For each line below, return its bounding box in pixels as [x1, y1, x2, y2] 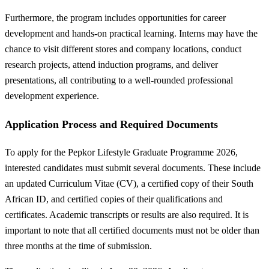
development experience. [5, 91, 99, 101]
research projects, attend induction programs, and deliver [5, 59, 218, 70]
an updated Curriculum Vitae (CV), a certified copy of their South [5, 178, 253, 189]
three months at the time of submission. [5, 241, 152, 252]
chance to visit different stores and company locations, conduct [5, 44, 241, 55]
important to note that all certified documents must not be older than [5, 225, 259, 236]
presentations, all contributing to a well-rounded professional [5, 75, 233, 86]
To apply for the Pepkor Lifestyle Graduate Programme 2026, [5, 147, 238, 158]
